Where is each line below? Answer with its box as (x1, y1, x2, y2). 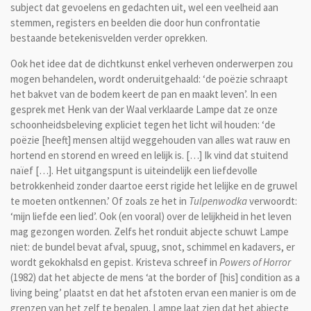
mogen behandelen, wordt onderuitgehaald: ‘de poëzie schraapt (10, 72, 288, 86)
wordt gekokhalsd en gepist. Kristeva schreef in (10, 255, 219, 269)
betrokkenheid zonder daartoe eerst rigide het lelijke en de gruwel (10, 179, 297, 193)
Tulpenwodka (189, 194, 249, 208)
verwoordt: (249, 194, 297, 208)
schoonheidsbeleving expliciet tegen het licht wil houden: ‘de (10, 118, 276, 132)
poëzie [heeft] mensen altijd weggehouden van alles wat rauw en (10, 133, 290, 147)
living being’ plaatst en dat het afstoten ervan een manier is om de (10, 286, 296, 300)
